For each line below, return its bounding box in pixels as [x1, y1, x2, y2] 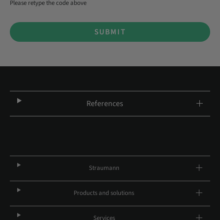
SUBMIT [94, 26, 126, 37]
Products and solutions [74, 188, 135, 197]
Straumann [88, 163, 119, 172]
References [86, 98, 123, 109]
